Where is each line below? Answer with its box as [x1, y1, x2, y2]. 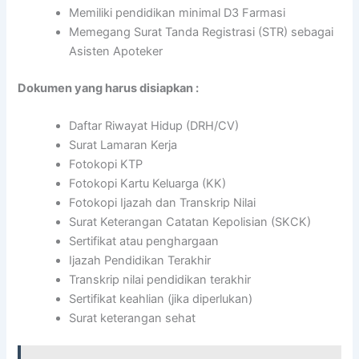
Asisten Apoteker [69, 43, 163, 58]
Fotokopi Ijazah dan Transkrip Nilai [69, 196, 256, 211]
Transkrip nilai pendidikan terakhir [69, 272, 252, 288]
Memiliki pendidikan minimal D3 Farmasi [69, 5, 286, 20]
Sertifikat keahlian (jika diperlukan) [69, 292, 253, 307]
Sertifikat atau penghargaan [69, 234, 220, 249]
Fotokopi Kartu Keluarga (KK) [69, 176, 227, 192]
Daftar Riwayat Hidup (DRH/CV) [69, 119, 240, 134]
